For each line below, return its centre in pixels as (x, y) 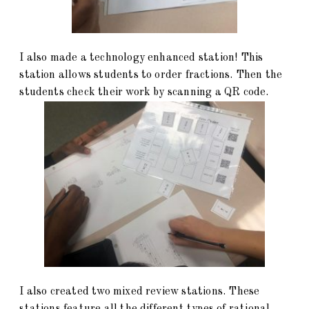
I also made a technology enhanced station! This (141, 58)
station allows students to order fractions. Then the (151, 76)
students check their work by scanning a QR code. (146, 93)
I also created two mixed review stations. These (140, 292)
